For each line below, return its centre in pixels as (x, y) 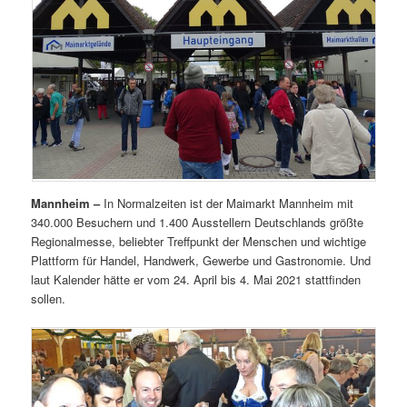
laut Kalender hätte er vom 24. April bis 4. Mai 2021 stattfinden (196, 279)
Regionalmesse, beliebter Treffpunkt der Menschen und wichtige (199, 241)
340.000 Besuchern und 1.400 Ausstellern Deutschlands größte (198, 222)
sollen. (49, 298)
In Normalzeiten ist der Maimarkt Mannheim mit (227, 203)
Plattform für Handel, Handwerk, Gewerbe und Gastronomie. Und (201, 260)
